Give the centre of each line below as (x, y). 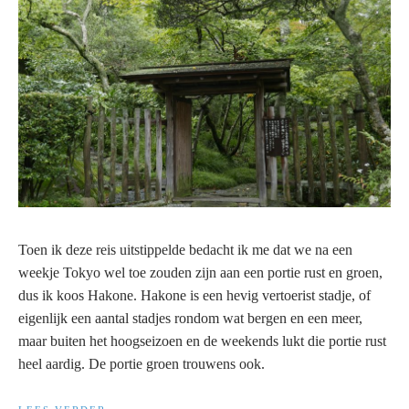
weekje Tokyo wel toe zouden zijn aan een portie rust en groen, (200, 272)
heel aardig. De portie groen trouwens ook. (142, 363)
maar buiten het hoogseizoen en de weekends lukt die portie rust (202, 341)
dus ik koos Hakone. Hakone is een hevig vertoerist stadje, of (194, 295)
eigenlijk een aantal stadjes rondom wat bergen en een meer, (190, 318)
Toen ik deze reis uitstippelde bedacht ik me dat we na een (185, 249)
